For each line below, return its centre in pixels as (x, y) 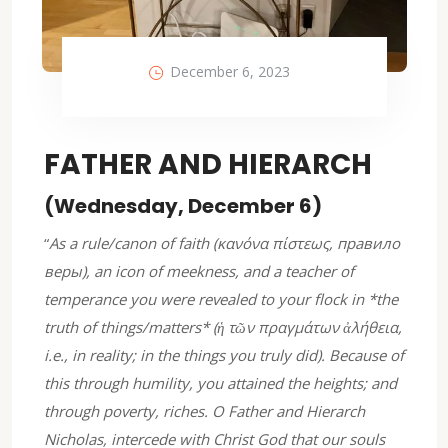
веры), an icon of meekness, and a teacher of (199, 270)
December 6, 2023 (230, 71)
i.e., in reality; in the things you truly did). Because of (224, 354)
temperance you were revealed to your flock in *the (221, 298)
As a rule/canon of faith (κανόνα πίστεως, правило (224, 242)
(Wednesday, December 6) (183, 205)
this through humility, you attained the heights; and (220, 382)
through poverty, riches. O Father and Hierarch (204, 410)
